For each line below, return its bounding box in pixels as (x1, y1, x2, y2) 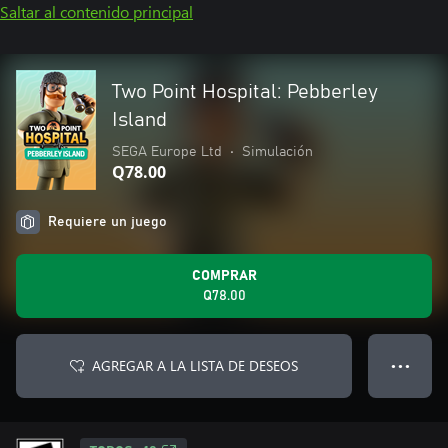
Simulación (242, 145, 313, 159)
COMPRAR (191, 269, 257, 283)
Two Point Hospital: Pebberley (112, 82, 378, 102)
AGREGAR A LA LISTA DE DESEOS (92, 356, 298, 375)
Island (112, 110, 167, 130)
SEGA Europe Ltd (112, 145, 222, 159)
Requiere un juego (48, 215, 167, 229)
